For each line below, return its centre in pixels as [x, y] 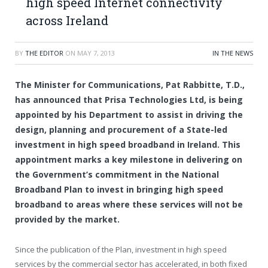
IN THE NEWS [233, 53]
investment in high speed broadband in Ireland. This [128, 144]
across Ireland [67, 20]
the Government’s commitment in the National [117, 174]
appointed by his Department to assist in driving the [129, 115]
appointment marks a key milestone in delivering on [129, 159]
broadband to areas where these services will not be [129, 204]
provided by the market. [68, 219]
